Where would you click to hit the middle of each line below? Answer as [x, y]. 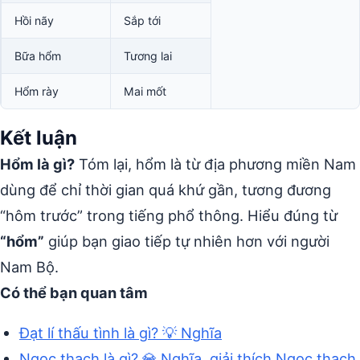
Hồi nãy [34, 20]
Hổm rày [37, 91]
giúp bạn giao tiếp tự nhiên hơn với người [187, 241]
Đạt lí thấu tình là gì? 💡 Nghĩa [121, 333]
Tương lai [148, 56]
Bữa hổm [38, 56]
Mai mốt [145, 91]
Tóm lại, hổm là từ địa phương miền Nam [215, 164]
